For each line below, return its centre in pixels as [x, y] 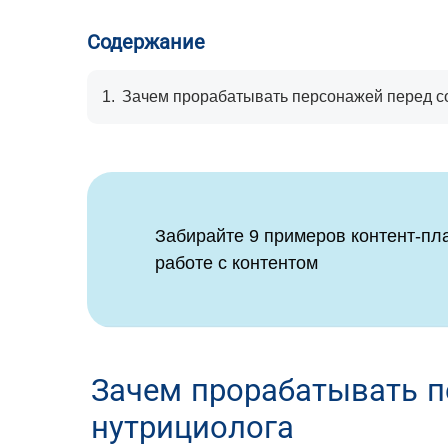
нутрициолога [192, 427]
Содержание [146, 42]
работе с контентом [236, 262]
